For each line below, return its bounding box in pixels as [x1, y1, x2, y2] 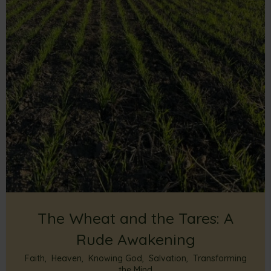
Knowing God [88, 253, 142, 264]
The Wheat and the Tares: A [38, 209, 233, 227]
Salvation [148, 253, 186, 264]
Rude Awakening [76, 230, 195, 249]
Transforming [192, 253, 247, 264]
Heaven [51, 253, 82, 264]
